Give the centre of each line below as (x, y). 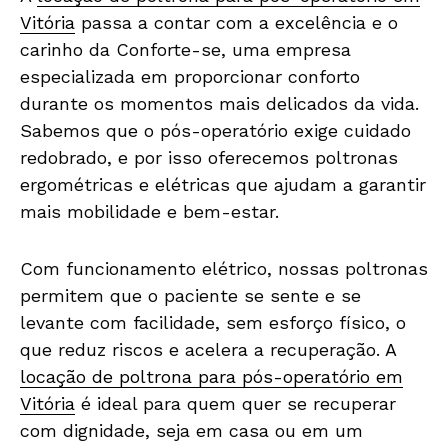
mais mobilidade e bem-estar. (149, 211)
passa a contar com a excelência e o (236, 22)
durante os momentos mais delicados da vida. (219, 103)
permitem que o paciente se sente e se (190, 295)
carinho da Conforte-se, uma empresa (185, 49)
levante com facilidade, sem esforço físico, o (213, 322)
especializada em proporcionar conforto (190, 76)
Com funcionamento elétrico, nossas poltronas (224, 268)
